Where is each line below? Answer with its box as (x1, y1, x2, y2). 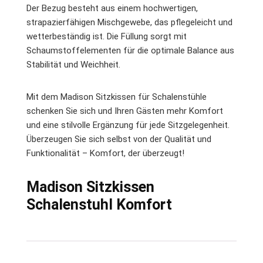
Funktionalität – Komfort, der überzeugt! (26, 147, 184, 159)
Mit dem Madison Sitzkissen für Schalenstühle (26, 91, 207, 102)
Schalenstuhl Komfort (26, 195, 172, 213)
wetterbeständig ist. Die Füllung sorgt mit (26, 31, 187, 42)
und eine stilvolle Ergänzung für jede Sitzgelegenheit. (26, 119, 230, 130)
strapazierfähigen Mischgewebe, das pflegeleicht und (26, 16, 232, 28)
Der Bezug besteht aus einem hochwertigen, (26, 2, 198, 14)
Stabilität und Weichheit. (26, 59, 120, 70)
